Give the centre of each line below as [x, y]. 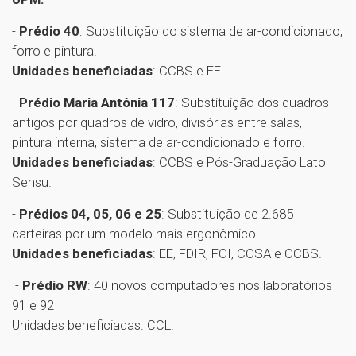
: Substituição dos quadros [252, 102]
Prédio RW [55, 285]
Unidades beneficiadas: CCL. [93, 325]
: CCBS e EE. [192, 70]
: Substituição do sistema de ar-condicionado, [211, 31]
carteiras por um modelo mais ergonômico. [139, 233]
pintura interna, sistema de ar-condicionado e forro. [162, 142]
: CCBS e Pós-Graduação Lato [239, 162]
